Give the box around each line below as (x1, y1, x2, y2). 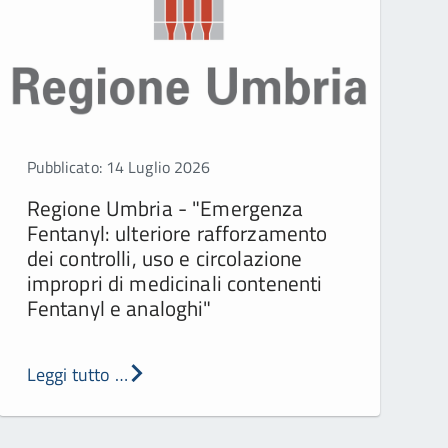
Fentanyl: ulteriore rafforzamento (26, 216, 328, 249)
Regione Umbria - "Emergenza (26, 191, 304, 224)
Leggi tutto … (26, 360, 128, 388)
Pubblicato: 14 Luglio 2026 (26, 154, 211, 179)
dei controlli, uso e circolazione (26, 241, 303, 274)
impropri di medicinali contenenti (26, 266, 323, 299)
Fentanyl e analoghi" (26, 291, 212, 324)
